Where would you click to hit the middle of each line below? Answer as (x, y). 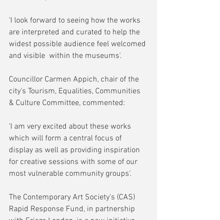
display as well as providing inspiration (75, 151)
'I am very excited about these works (71, 127)
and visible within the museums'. (65, 56)
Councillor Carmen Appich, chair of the (75, 80)
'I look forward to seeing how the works (76, 21)
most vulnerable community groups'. (70, 174)
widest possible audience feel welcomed (78, 44)
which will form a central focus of (66, 139)
